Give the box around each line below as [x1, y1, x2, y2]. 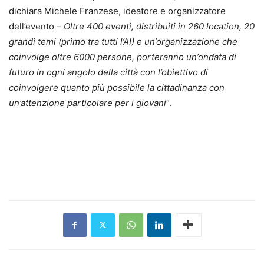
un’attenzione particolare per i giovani [9, 97, 166, 108]
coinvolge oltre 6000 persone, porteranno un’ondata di [9, 51, 236, 62]
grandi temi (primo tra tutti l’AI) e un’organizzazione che [9, 35, 237, 47]
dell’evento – [9, 20, 61, 32]
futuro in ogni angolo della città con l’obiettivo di [9, 66, 208, 78]
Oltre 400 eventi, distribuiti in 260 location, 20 [61, 20, 255, 32]
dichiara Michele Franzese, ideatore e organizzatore [9, 5, 226, 16]
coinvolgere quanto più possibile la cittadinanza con [9, 81, 225, 93]
